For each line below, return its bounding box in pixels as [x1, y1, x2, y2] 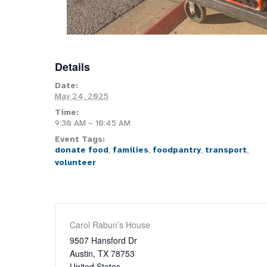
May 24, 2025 [55, 91, 108, 101]
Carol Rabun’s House [70, 218, 150, 231]
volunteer [55, 157, 96, 167]
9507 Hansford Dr [70, 234, 137, 246]
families [113, 144, 148, 155]
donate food [55, 144, 108, 155]
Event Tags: [55, 133, 105, 144]
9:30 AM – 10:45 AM [55, 117, 131, 128]
